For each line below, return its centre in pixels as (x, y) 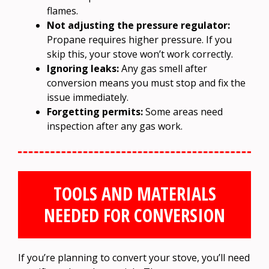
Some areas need (183, 111)
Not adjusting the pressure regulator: (138, 25)
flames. (62, 11)
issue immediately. (88, 97)
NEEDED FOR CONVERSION (134, 215)
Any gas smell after (163, 68)
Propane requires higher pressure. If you (139, 39)
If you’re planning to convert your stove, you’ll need (134, 257)
